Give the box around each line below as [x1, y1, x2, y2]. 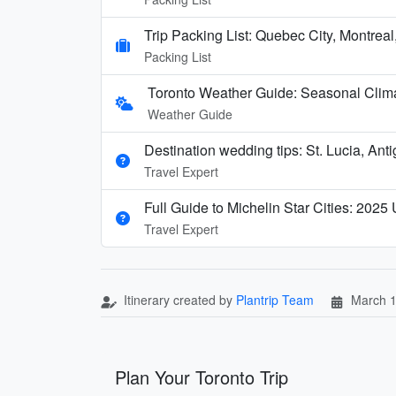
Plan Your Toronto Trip [115, 363, 288, 390]
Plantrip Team [236, 290, 314, 308]
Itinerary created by [120, 290, 236, 308]
